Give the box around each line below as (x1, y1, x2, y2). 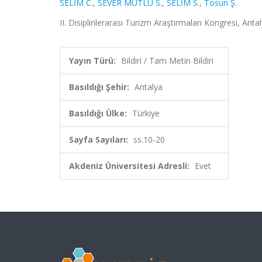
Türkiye (132, 108, 160, 119)
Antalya (135, 81, 163, 92)
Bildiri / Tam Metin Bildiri (121, 55, 213, 66)
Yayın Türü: (69, 55, 116, 66)
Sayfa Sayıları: (69, 134, 128, 145)
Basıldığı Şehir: (69, 81, 129, 92)
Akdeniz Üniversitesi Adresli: (69, 160, 189, 171)
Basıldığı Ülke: (69, 108, 127, 119)
